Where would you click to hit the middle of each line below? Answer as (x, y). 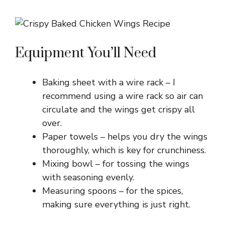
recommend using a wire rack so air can (123, 96)
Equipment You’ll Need (86, 53)
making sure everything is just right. (116, 204)
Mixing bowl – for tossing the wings (116, 163)
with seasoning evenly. (88, 177)
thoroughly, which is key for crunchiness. (124, 150)
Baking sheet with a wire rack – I (109, 82)
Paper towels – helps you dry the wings (125, 136)
